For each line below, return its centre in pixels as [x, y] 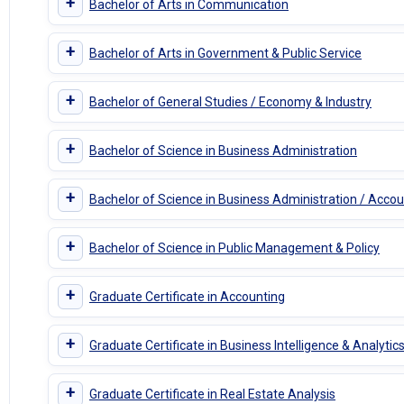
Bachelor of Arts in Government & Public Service [225, 53]
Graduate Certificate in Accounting [187, 296]
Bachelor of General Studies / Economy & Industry [230, 101]
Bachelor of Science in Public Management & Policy [234, 248]
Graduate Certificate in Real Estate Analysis [212, 394]
